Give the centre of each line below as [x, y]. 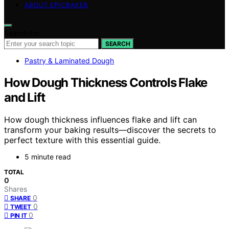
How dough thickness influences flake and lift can [100, 120]
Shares [16, 189]
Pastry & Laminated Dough [69, 60]
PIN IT [19, 216]
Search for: [22, 33]
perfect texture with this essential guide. [82, 140]
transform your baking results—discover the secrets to [110, 130]
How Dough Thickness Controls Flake [106, 82]
